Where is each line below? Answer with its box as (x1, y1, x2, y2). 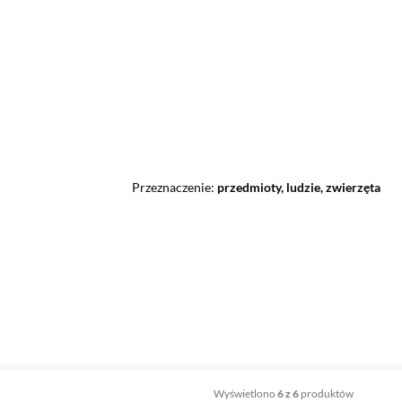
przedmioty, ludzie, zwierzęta (216, 179, 380, 196)
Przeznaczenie (131, 179, 211, 196)
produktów (300, 386, 354, 400)
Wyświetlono (213, 386, 277, 400)
